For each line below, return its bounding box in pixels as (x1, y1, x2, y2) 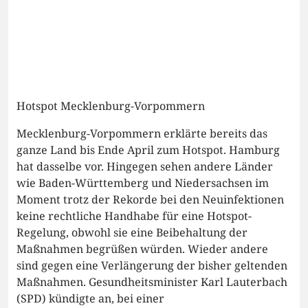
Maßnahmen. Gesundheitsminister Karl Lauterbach (16, 274, 287, 289)
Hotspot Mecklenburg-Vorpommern (16, 98, 205, 113)
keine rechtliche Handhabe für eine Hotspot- (16, 208, 252, 223)
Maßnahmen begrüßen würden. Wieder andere (16, 241, 268, 256)
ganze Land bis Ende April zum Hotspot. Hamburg (16, 142, 280, 157)
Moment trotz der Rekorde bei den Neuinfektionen (16, 191, 284, 207)
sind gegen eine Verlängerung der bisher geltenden (16, 257, 287, 273)
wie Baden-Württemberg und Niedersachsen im (16, 175, 269, 190)
